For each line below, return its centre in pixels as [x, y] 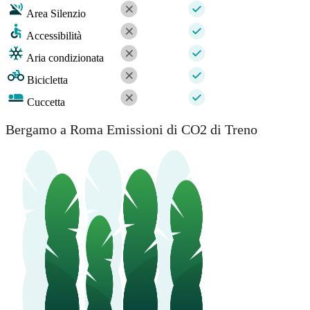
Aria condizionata [65, 57]
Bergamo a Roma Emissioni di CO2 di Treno [131, 130]
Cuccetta [46, 102]
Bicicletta [47, 80]
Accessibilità [54, 35]
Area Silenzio [56, 13]
